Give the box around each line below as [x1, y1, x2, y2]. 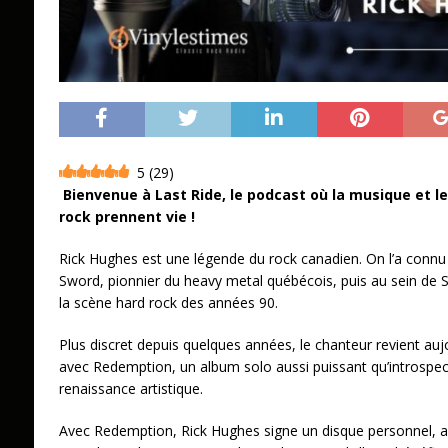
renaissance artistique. [58, 379, 211, 399]
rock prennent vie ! [58, 207, 195, 227]
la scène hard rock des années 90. [58, 293, 278, 313]
